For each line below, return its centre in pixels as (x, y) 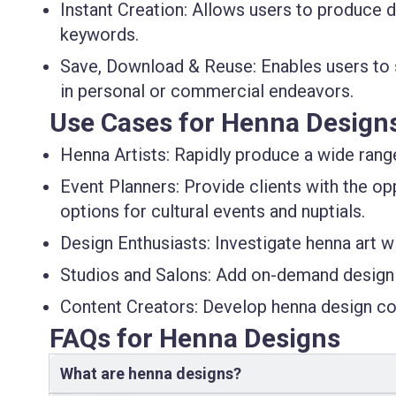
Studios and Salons (134, 275)
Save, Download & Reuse (156, 67)
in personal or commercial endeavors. (207, 91)
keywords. (99, 35)
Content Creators (127, 307)
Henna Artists (113, 155)
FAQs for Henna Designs (195, 339)
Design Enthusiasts (133, 244)
